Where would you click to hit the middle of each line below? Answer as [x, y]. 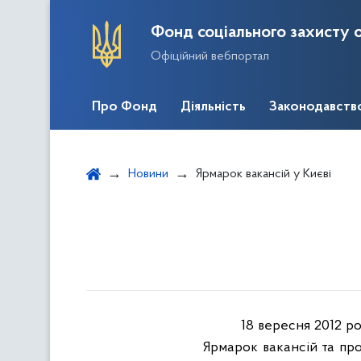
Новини [148, 174]
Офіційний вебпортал [210, 56]
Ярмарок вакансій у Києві [263, 174]
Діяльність [213, 107]
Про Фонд [124, 107]
